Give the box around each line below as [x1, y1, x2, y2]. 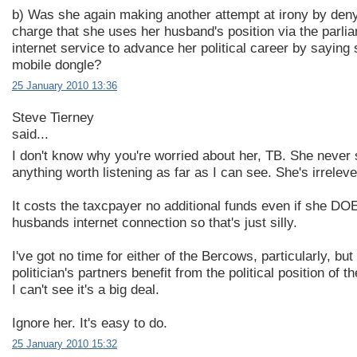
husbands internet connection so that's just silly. [12, 215, 297, 231]
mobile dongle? [12, 57, 101, 73]
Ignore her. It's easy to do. [12, 316, 167, 331]
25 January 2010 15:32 [12, 338, 117, 351]
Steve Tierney [12, 109, 94, 125]
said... [12, 126, 49, 142]
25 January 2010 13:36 [12, 79, 117, 92]
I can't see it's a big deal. [12, 282, 159, 298]
